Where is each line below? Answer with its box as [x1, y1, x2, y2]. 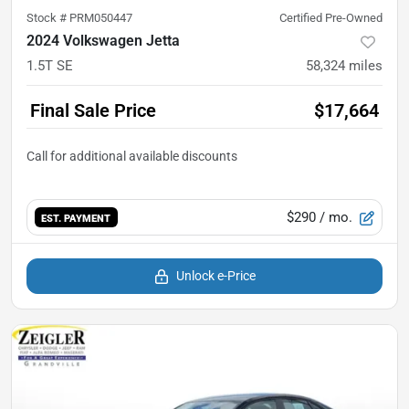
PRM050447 [69, 11, 132, 26]
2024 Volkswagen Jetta [26, 32, 180, 50]
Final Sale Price [30, 100, 156, 122]
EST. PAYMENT [41, 211, 111, 225]
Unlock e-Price [175, 268, 256, 284]
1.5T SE [26, 58, 73, 75]
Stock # [26, 11, 69, 26]
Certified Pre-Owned [279, 11, 383, 26]
